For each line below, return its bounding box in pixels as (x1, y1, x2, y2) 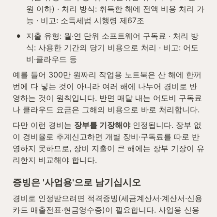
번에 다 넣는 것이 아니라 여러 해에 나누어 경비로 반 (13, 81, 197, 92)
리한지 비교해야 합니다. (13, 155, 97, 165)
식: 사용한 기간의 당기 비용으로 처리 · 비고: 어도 (26, 43, 199, 53)
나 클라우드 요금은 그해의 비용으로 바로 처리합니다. (13, 105, 200, 115)
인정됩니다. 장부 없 (130, 120, 201, 130)
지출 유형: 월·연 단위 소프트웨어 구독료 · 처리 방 (26, 31, 199, 41)
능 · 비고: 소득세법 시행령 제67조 (26, 15, 144, 26)
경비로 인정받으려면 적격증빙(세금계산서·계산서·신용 (13, 193, 202, 203)
